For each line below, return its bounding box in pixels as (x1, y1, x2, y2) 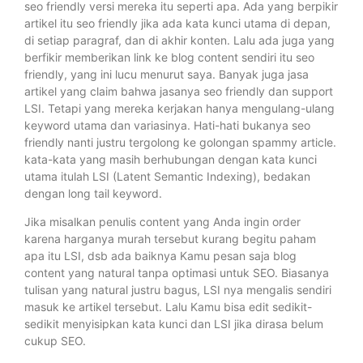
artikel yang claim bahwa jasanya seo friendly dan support (24, 83, 333, 98)
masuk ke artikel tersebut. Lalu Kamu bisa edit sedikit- (24, 300, 312, 314)
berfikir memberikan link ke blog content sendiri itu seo (24, 49, 314, 64)
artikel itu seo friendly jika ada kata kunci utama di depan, (24, 15, 331, 30)
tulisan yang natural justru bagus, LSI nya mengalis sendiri (24, 283, 331, 297)
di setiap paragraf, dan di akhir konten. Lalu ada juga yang (24, 32, 335, 47)
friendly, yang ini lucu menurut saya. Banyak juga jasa (24, 66, 309, 81)
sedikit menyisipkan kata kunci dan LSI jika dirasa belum (24, 317, 323, 331)
